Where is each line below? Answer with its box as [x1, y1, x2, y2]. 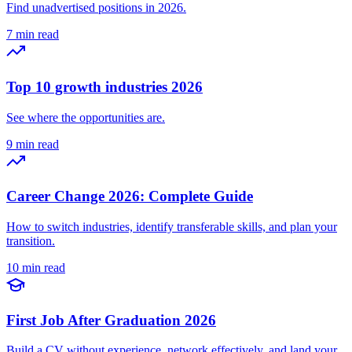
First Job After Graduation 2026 [6, 311, 216, 328]
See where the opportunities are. [6, 110, 165, 124]
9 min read [6, 137, 59, 151]
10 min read [6, 261, 65, 274]
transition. [6, 234, 55, 247]
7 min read [6, 27, 59, 42]
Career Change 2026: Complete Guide [6, 188, 253, 205]
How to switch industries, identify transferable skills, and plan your [6, 220, 337, 233]
